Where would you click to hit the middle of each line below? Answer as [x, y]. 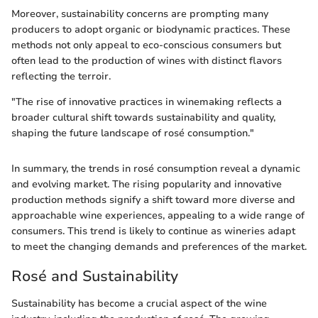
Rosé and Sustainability [95, 276]
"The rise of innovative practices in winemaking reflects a [147, 102]
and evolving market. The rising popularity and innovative [147, 184]
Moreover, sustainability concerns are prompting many [140, 14]
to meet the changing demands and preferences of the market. [159, 247]
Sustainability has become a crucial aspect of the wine [139, 303]
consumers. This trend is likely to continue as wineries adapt [153, 231]
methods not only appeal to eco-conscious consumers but [146, 45]
